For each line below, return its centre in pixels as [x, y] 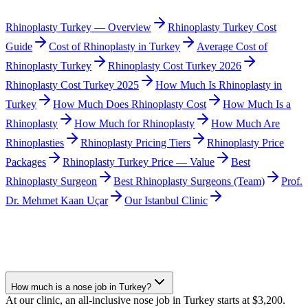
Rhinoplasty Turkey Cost [222, 27]
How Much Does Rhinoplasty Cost [130, 104]
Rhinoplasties [35, 143]
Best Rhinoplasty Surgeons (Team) [189, 181]
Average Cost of [232, 47]
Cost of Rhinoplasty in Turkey [114, 47]
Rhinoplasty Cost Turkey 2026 [175, 66]
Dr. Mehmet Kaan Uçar [57, 201]
